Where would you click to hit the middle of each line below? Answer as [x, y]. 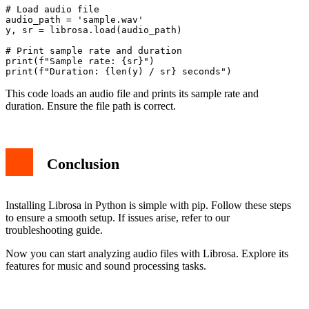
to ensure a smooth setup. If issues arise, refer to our [118, 218]
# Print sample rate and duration [94, 51]
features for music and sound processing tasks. [106, 266]
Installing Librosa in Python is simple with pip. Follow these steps [148, 206]
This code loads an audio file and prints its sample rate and [132, 94]
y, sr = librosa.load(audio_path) [94, 30]
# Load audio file [52, 10]
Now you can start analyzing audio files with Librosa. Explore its [147, 254]
